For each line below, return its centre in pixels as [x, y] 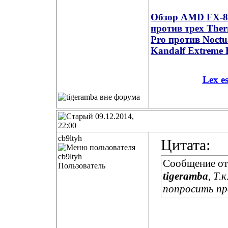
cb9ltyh [70, 138]
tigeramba [186, 176]
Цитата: [186, 145]
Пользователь [82, 166]
